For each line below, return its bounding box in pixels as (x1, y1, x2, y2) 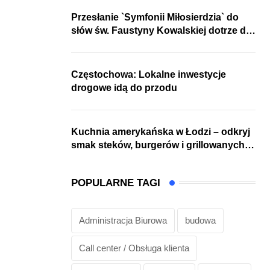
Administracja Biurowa (79, 215, 167, 225)
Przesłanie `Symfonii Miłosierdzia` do (71, 11, 239, 22)
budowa (185, 215, 216, 225)
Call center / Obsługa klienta (79, 242, 189, 253)
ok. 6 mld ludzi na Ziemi (71, 38, 177, 49)
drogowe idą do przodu (71, 82, 177, 93)
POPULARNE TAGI (71, 177, 160, 189)
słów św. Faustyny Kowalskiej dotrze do (71, 25, 252, 36)
